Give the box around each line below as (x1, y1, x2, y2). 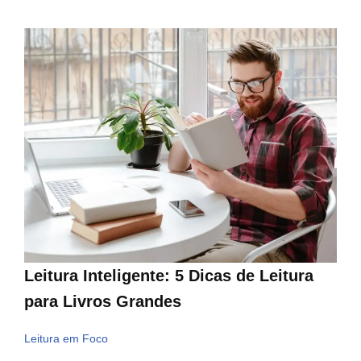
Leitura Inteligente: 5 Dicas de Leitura (24, 267, 313, 285)
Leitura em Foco (24, 333, 108, 346)
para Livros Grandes (24, 293, 181, 311)
